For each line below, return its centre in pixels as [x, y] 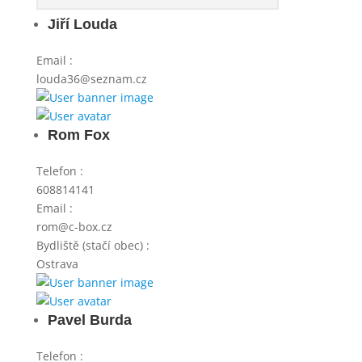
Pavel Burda [89, 320]
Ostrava [57, 264]
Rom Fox [78, 135]
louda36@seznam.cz [91, 79]
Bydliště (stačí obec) [91, 245]
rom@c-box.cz [74, 227]
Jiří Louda [82, 24]
